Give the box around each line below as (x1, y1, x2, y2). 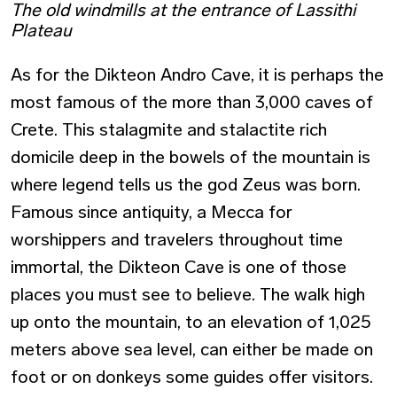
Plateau (11, 19, 72, 42)
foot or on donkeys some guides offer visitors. (11, 366, 373, 388)
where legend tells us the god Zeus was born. (11, 174, 361, 196)
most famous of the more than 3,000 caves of (11, 91, 373, 113)
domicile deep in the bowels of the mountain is (11, 146, 370, 168)
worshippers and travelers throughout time (11, 229, 343, 251)
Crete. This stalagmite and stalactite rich (11, 119, 327, 141)
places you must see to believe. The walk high (11, 284, 365, 306)
